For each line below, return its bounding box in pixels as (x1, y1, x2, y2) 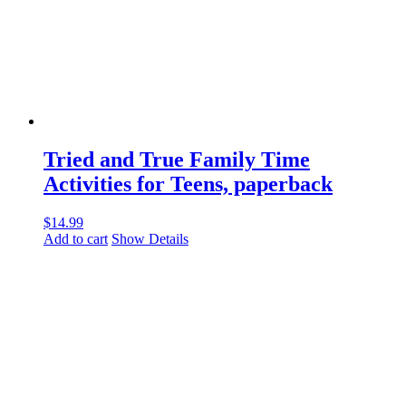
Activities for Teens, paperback (43, 171, 333, 196)
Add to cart (43, 230, 108, 246)
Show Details (111, 230, 188, 246)
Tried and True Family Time (43, 147, 310, 171)
